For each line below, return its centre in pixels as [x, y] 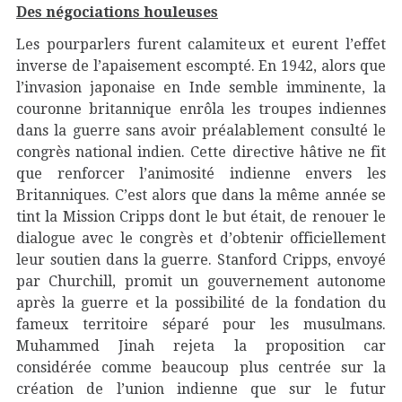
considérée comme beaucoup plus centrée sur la [201, 367]
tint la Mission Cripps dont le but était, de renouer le [201, 217]
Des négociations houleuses [117, 12]
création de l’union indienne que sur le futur [201, 389]
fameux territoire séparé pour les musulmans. [201, 324]
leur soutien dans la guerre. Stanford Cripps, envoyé [201, 260]
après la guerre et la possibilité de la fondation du [201, 303]
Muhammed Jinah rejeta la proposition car [201, 346]
